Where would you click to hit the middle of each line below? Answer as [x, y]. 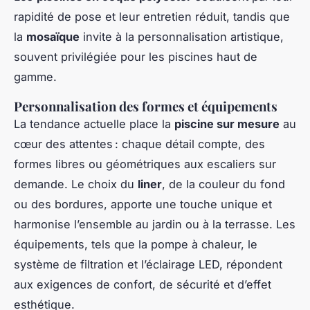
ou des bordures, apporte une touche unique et [143, 204]
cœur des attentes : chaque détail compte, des [139, 144]
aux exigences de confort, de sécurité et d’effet [143, 284]
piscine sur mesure [227, 124]
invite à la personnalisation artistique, [182, 36]
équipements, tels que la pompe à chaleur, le [136, 244]
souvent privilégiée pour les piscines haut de [136, 56]
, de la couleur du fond [224, 184]
